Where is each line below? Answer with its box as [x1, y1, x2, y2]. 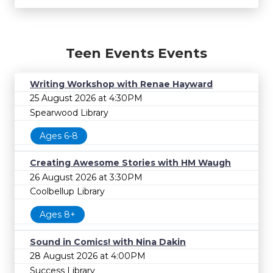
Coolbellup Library [30, 186, 105, 197]
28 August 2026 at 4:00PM [30, 250, 146, 262]
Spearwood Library [30, 107, 108, 118]
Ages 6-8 [40, 130, 78, 141]
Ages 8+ [40, 208, 76, 220]
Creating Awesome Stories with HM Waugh [30, 157, 231, 169]
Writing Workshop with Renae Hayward [30, 78, 213, 90]
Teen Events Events [66, 44, 207, 62]
